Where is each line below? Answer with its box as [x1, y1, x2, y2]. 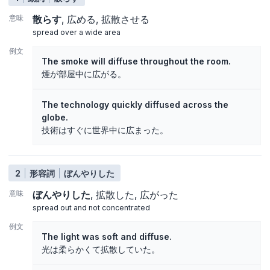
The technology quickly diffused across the [42, 99, 228, 110]
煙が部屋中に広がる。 [42, 68, 126, 79]
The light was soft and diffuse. [42, 231, 172, 242]
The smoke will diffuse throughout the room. [42, 55, 231, 66]
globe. [42, 111, 68, 122]
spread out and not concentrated [33, 202, 150, 212]
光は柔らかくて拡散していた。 [42, 243, 160, 254]
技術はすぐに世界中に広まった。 [42, 124, 168, 135]
